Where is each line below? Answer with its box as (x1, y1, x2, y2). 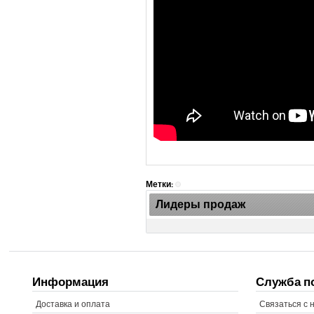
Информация (32, 274, 109, 289)
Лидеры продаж (156, 198, 246, 212)
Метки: (146, 179, 174, 190)
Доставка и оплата (36, 299, 111, 310)
